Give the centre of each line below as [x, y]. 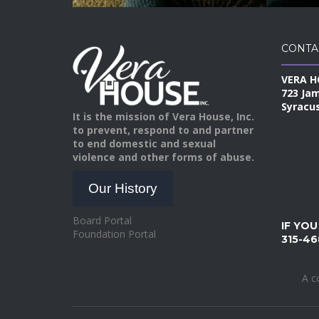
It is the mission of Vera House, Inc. [163, 116]
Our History [122, 189]
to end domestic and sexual [144, 143]
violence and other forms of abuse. [163, 157]
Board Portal [102, 221]
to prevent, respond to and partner [163, 130]
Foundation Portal [114, 234]
